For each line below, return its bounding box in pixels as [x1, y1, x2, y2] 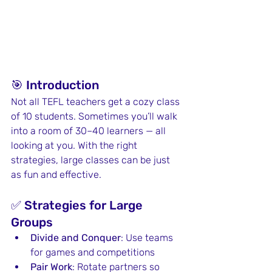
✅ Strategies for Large [11, 198, 146, 213]
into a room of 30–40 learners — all [11, 125, 168, 137]
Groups [11, 215, 53, 230]
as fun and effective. [11, 169, 101, 181]
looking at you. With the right [11, 140, 140, 152]
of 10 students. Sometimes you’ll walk [11, 110, 180, 123]
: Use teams [121, 232, 175, 244]
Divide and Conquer [30, 232, 121, 244]
